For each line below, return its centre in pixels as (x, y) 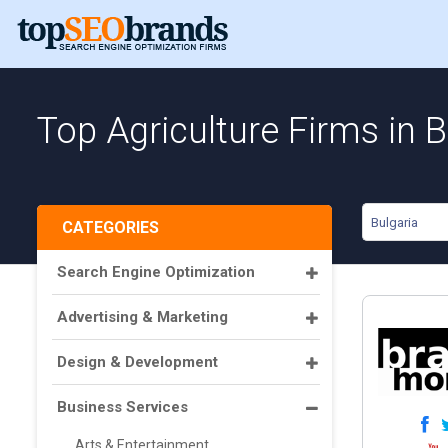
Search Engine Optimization (156, 272)
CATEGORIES (110, 227)
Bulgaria (394, 222)
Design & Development (137, 362)
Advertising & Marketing (142, 317)
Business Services (122, 407)
